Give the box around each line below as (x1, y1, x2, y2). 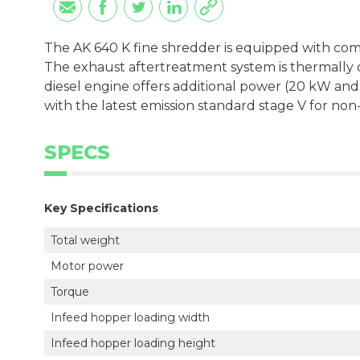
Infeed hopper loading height (51, 335, 215, 350)
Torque (51, 284, 89, 299)
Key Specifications (44, 200, 158, 215)
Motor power (51, 258, 124, 273)
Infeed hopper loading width (51, 309, 210, 325)
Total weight (51, 232, 120, 247)
